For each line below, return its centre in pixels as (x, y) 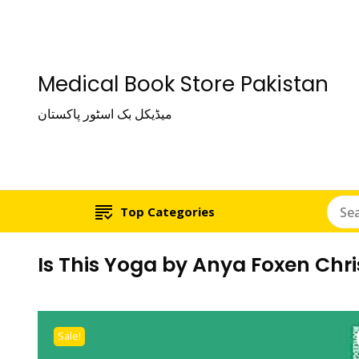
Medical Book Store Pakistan (183, 84)
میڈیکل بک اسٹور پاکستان (105, 114)
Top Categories (168, 212)
